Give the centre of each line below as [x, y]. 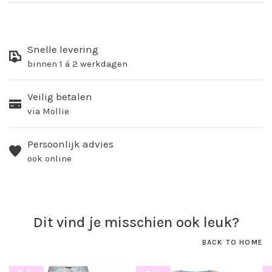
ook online [49, 159]
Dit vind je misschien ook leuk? [136, 223]
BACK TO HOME [232, 243]
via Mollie [48, 111]
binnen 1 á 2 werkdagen [77, 64]
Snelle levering [63, 49]
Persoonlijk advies [70, 144]
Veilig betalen [60, 97]
